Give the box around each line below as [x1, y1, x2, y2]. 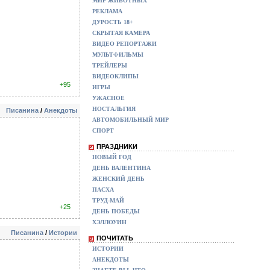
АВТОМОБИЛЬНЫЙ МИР [92, 116, 169, 123]
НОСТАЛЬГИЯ [92, 105, 136, 112]
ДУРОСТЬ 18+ [92, 19, 133, 25]
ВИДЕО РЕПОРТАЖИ [92, 40, 157, 47]
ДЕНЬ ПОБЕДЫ [92, 208, 140, 215]
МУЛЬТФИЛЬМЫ [92, 51, 143, 58]
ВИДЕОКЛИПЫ [92, 73, 139, 80]
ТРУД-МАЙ [92, 197, 124, 204]
